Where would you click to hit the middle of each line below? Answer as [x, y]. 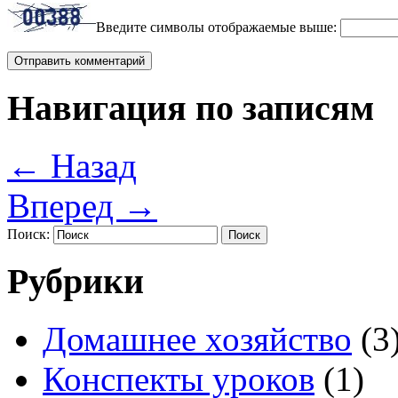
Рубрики [76, 282]
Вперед [65, 205]
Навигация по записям [191, 107]
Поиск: [28, 234]
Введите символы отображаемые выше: [216, 28]
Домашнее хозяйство [197, 338]
